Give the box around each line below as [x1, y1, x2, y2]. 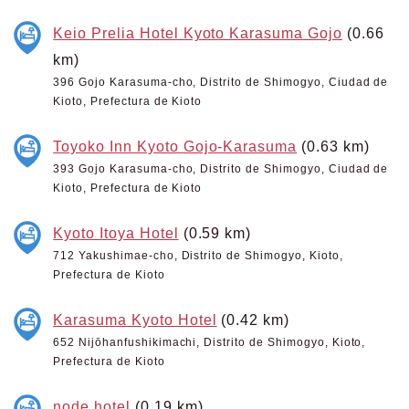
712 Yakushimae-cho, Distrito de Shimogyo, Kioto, [53, 249, 343, 262]
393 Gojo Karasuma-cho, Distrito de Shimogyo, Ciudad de [53, 163, 389, 175]
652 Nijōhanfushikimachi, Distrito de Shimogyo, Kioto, [53, 336, 366, 349]
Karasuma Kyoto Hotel [53, 311, 217, 328]
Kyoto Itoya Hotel [53, 225, 179, 241]
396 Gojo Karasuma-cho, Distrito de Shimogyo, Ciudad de [53, 76, 389, 89]
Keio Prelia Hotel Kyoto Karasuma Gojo [53, 25, 342, 41]
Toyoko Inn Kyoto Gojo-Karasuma [53, 138, 298, 154]
